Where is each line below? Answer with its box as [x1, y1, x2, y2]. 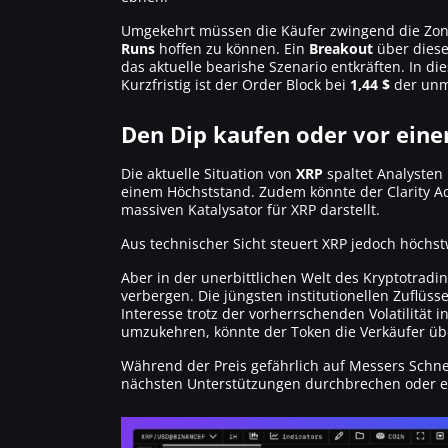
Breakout [309, 38, 373, 58]
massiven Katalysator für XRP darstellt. [121, 199, 380, 219]
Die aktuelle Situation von [121, 163, 296, 183]
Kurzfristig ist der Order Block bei [121, 74, 350, 94]
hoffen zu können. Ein [155, 38, 309, 58]
